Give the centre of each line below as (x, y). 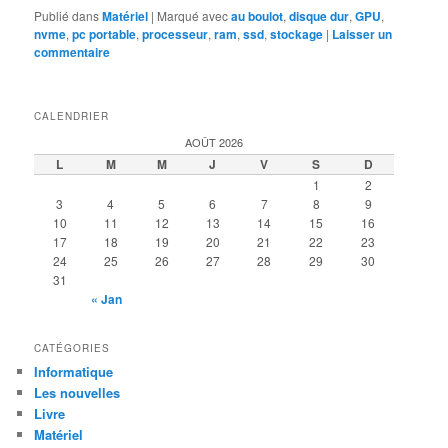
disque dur (319, 15)
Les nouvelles (77, 393)
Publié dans (67, 15)
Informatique (74, 372)
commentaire (72, 51)
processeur (175, 33)
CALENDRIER (72, 116)
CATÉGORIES (72, 348)
